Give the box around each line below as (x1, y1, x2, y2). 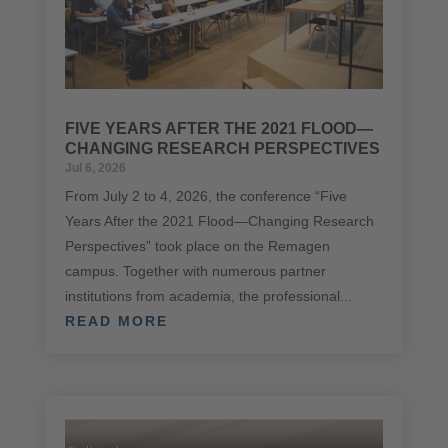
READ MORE (64, 312, 168, 329)
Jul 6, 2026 (64, 160, 126, 175)
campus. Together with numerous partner (64, 262, 326, 279)
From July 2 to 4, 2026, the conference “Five (64, 187, 347, 204)
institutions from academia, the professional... (64, 287, 352, 304)
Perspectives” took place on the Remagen (64, 237, 330, 254)
